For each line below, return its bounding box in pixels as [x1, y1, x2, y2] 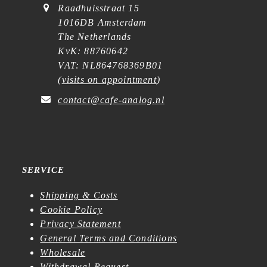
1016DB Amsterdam [58, 17, 147, 27]
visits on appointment [61, 74, 157, 85]
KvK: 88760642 [58, 45, 129, 56]
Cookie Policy [40, 204, 103, 215]
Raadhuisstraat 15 [58, 2, 139, 13]
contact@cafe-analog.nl [58, 94, 164, 105]
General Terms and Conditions [40, 232, 178, 243]
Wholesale [40, 247, 86, 257]
